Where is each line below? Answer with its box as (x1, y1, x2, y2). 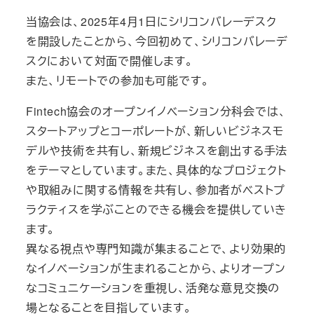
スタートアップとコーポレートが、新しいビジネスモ (25, 122, 284, 139)
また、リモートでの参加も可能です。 (25, 71, 210, 88)
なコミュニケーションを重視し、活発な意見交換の (25, 279, 280, 296)
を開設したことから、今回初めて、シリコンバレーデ (25, 32, 288, 49)
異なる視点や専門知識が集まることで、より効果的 (25, 240, 287, 257)
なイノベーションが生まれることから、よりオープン (25, 259, 286, 276)
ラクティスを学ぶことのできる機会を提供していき (25, 200, 287, 217)
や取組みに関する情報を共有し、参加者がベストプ (25, 181, 286, 198)
